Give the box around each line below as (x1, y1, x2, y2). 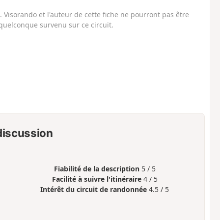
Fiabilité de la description (54, 164, 139, 174)
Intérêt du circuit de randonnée (40, 185, 147, 194)
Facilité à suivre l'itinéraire (52, 174, 141, 184)
